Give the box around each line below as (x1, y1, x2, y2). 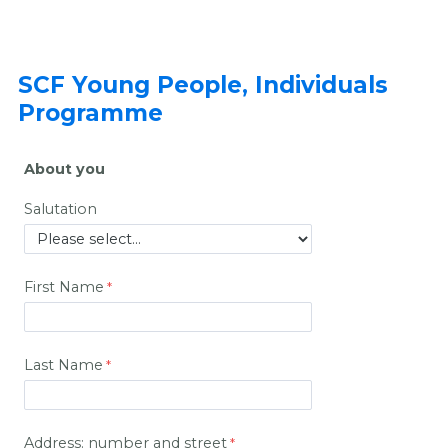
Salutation (24, 200, 97, 219)
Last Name (24, 356, 103, 375)
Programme (18, 98, 163, 127)
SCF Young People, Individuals (18, 70, 388, 99)
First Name (24, 278, 104, 297)
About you (24, 160, 105, 179)
